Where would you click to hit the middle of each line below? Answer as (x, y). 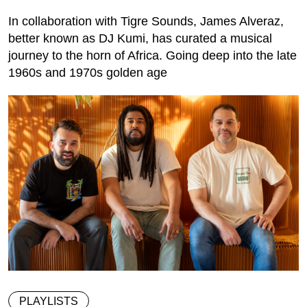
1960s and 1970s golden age (88, 72)
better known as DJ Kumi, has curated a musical (140, 38)
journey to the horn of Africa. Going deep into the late (152, 55)
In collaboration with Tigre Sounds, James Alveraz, (146, 21)
